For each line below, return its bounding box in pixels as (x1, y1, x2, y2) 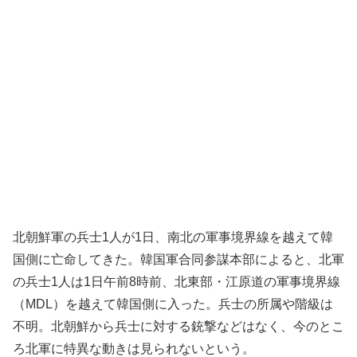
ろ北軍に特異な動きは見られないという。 (13, 341, 255, 355)
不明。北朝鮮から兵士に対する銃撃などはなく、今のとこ (13, 319, 344, 333)
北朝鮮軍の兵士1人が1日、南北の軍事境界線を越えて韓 (13, 229, 333, 244)
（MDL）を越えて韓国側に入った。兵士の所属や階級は (13, 296, 333, 311)
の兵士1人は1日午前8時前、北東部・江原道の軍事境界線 (13, 274, 340, 288)
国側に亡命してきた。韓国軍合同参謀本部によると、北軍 (13, 252, 344, 266)
